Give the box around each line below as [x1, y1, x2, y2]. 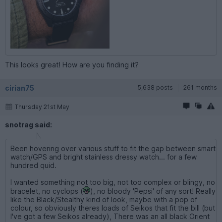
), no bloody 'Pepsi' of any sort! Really [90, 186, 216, 195]
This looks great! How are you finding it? [5, 60, 139, 69]
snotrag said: [5, 120, 52, 129]
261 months [183, 83, 217, 91]
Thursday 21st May [15, 103, 69, 111]
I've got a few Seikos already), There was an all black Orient [10, 212, 210, 221]
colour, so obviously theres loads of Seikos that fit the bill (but [10, 203, 215, 212]
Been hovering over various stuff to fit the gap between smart [10, 144, 216, 153]
